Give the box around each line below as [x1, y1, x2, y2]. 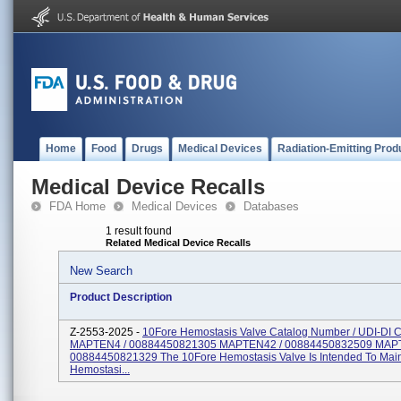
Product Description [70, 291, 172, 303]
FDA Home [49, 200, 106, 213]
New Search [70, 264, 132, 277]
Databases [243, 200, 299, 213]
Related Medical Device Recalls [106, 237, 251, 248]
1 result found [106, 225, 172, 237]
